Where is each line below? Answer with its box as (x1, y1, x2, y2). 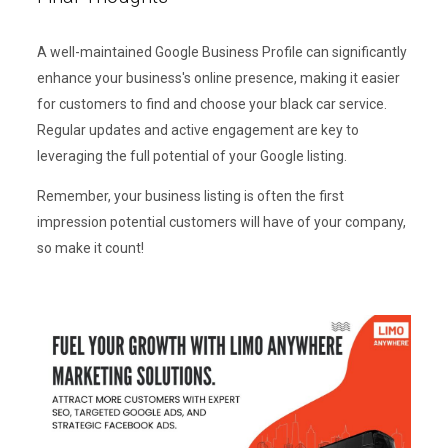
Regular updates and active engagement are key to (36, 121, 359, 138)
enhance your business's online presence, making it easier (36, 69, 400, 86)
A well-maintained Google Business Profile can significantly (36, 43, 407, 60)
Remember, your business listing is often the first (36, 187, 344, 204)
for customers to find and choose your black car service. (36, 95, 387, 112)
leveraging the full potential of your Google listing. (36, 147, 347, 164)
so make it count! (36, 239, 144, 256)
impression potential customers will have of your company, (36, 213, 406, 230)
